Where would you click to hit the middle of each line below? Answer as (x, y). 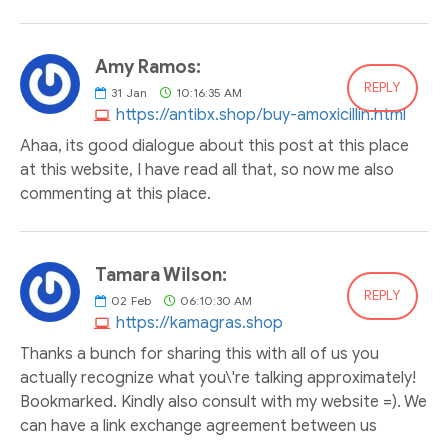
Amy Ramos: (148, 67)
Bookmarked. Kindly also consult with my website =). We (223, 402)
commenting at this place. (115, 194)
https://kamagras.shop (199, 323)
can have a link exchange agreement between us (198, 426)
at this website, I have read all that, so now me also (207, 170)
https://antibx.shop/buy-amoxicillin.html (261, 115)
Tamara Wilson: (161, 275)
